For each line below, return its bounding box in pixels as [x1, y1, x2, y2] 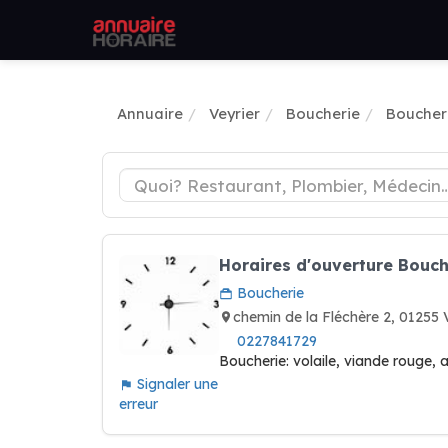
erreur [119, 395, 158, 413]
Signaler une [133, 375, 218, 393]
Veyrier [209, 104, 260, 123]
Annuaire [117, 104, 183, 123]
